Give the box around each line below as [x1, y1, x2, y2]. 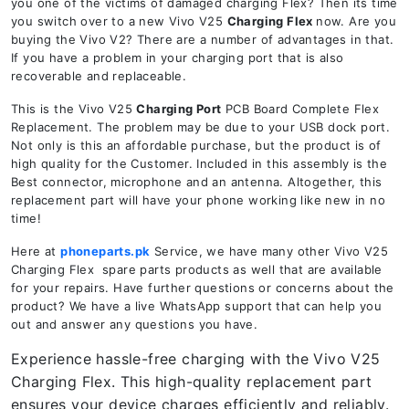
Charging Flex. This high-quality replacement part [11, 372, 372, 391]
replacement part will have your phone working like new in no [11, 193, 385, 207]
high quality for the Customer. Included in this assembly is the [11, 156, 388, 171]
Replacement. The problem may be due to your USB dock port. [11, 120, 391, 134]
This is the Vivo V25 [11, 101, 137, 116]
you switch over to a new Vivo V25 [11, 14, 227, 28]
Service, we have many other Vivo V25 [150, 244, 389, 258]
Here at [11, 244, 61, 258]
